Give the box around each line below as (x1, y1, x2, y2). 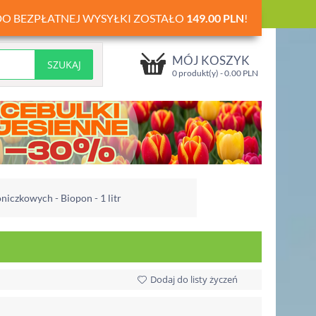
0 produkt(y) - (172, 68, 224, 78)
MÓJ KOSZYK (172, 53, 250, 68)
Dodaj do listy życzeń (150, 273, 238, 286)
